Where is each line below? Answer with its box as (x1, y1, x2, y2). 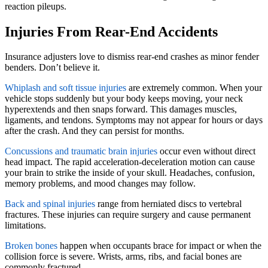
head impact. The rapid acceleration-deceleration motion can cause (5, 157, 255, 167)
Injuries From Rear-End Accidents (5, 23, 218, 39)
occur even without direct (157, 146, 255, 157)
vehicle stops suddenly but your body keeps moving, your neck (5, 93, 243, 104)
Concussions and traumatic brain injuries (5, 146, 157, 157)
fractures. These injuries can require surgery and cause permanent (5, 209, 251, 220)
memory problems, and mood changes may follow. (5, 178, 196, 189)
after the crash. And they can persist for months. (5, 126, 184, 136)
